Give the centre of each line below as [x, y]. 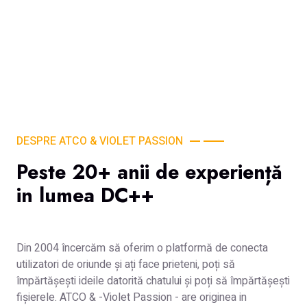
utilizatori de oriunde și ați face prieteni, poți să [126, 265]
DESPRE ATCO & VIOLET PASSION [100, 141]
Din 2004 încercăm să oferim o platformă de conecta [142, 248]
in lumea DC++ [85, 195]
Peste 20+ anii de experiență [149, 172]
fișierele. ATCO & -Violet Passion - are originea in [132, 297]
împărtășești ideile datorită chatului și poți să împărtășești [153, 281]
